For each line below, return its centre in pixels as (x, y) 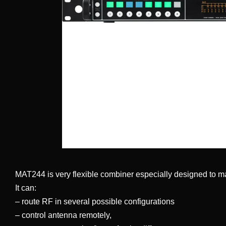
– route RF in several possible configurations (95, 202)
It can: (26, 188)
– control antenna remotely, (63, 215)
